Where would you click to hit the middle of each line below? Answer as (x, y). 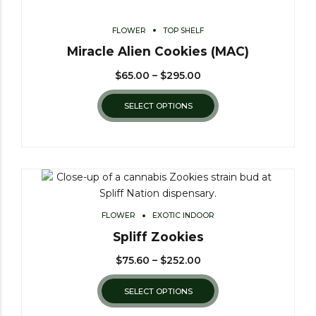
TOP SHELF (183, 30)
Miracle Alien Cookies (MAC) (158, 51)
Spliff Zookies (158, 236)
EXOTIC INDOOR (183, 216)
